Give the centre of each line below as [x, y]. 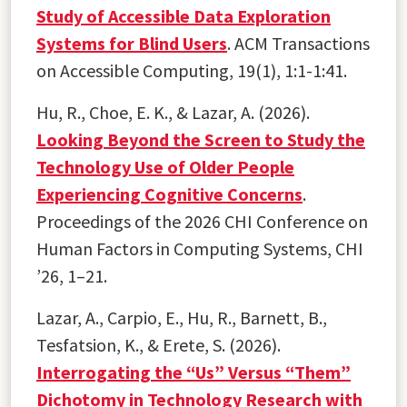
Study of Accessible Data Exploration [184, 15]
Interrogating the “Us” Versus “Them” [194, 372]
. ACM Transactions [298, 43]
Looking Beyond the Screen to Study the [201, 139]
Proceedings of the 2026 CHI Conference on [202, 221]
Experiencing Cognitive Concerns [169, 194]
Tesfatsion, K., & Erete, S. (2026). [159, 344]
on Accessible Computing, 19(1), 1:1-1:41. [192, 70]
